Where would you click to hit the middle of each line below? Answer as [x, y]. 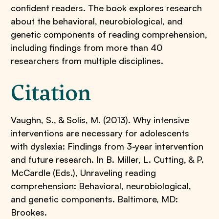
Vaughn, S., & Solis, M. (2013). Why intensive [100, 120]
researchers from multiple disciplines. [87, 61]
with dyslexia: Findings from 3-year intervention [107, 146]
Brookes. [29, 212]
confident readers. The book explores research [107, 8]
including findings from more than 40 [87, 47]
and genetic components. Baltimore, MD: [95, 199]
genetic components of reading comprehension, [109, 34]
